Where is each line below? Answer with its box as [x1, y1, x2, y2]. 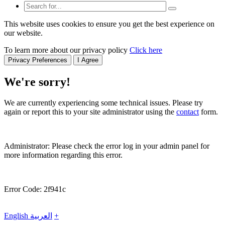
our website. [4, 28, 43, 37]
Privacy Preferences [8, 56, 67, 64]
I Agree [77, 56, 98, 64]
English [4, 211, 30, 220]
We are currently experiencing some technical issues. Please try [4, 98, 203, 107]
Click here [130, 45, 162, 54]
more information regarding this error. [4, 151, 123, 160]
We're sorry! [4, 75, 70, 88]
